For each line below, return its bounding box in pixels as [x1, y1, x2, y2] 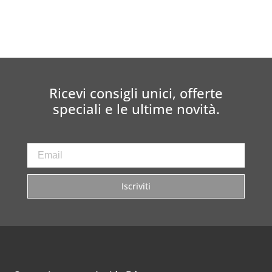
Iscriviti [121, 180, 151, 192]
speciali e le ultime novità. [52, 99, 220, 118]
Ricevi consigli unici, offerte [49, 83, 223, 102]
